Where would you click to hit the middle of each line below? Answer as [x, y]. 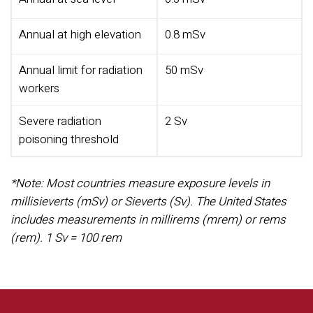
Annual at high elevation [80, 34]
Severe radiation [60, 121]
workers [39, 88]
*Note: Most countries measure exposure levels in [140, 183]
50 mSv [184, 70]
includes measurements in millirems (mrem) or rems [148, 219]
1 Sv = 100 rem [83, 238]
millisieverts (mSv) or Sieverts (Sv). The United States [148, 201]
